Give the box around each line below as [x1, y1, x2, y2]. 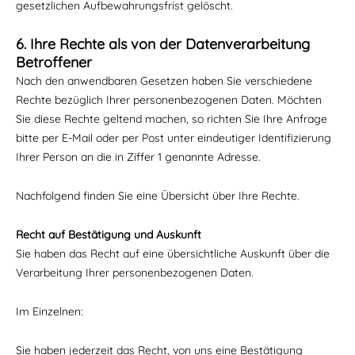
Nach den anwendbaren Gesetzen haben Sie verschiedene [16, 74, 312, 88]
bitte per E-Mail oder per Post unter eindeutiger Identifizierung [16, 131, 331, 145]
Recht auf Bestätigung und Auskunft [16, 227, 201, 242]
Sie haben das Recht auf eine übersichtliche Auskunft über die [16, 246, 330, 261]
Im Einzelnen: [16, 304, 86, 319]
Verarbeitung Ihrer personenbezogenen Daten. [16, 265, 254, 280]
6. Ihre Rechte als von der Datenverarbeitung [16, 35, 310, 53]
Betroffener [16, 53, 92, 71]
